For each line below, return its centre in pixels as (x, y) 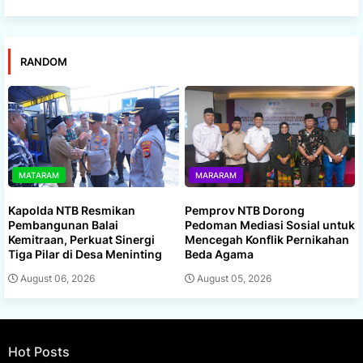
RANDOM (44, 61)
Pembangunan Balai (63, 224)
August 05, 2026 (234, 279)
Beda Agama (219, 254)
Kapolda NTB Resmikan (72, 210)
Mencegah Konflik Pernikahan (267, 239)
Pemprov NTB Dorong (244, 210)
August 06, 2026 (58, 279)
